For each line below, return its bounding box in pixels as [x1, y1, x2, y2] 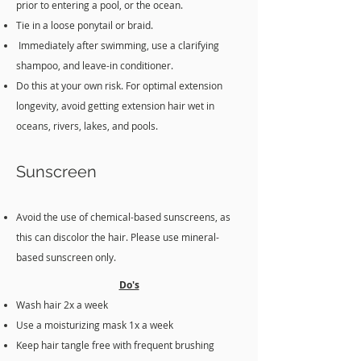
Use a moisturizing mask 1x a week [16, 318, 173, 331]
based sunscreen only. [16, 251, 116, 263]
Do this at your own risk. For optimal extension [16, 79, 222, 92]
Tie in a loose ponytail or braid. [16, 19, 153, 31]
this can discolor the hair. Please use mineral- [16, 230, 219, 243]
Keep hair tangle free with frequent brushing [16, 338, 214, 351]
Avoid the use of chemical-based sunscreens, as [16, 210, 230, 223]
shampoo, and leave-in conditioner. [16, 59, 176, 72]
